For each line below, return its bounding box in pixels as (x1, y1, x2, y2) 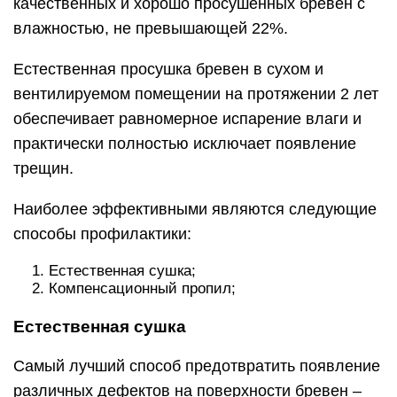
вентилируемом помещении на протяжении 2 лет (13, 84, 378, 103)
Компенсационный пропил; (49, 279, 236, 297)
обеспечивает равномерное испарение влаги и (13, 109, 362, 128)
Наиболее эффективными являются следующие (13, 199, 377, 218)
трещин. (13, 159, 74, 177)
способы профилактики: (13, 224, 191, 243)
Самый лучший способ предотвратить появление (13, 356, 380, 375)
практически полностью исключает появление (13, 134, 356, 152)
